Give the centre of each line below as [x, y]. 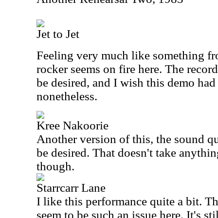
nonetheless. [67, 96]
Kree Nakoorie [73, 125]
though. [55, 166]
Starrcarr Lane [71, 188]
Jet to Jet [58, 34]
